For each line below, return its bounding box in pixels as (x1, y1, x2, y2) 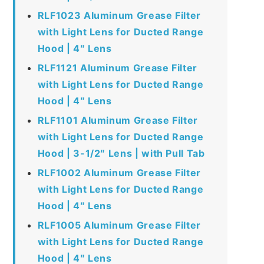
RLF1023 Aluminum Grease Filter (37, 9, 201, 21)
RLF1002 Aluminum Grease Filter (37, 166, 201, 179)
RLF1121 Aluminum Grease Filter (37, 61, 197, 74)
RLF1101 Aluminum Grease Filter (37, 114, 198, 126)
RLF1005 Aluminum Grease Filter (37, 219, 201, 231)
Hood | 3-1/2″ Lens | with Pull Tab (37, 147, 205, 159)
